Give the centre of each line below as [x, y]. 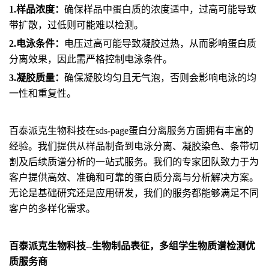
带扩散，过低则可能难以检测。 [76, 25]
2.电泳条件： [37, 44]
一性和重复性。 [43, 93]
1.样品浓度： [37, 9]
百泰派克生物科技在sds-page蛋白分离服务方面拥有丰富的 [131, 131]
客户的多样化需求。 [52, 209]
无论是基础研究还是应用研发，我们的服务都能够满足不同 [134, 193]
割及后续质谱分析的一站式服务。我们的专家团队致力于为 [134, 162]
